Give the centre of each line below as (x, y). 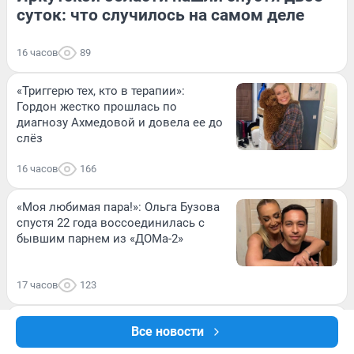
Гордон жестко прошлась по (97, 107)
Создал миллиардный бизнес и (106, 324)
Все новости (168, 331)
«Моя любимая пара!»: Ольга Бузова (118, 207)
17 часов (37, 285)
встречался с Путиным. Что (94, 339)
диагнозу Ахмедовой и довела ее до (120, 123)
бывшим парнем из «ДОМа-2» (100, 239)
